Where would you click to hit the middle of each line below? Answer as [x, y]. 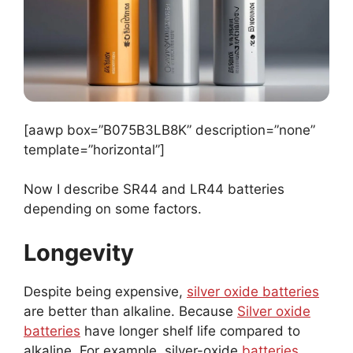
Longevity [79, 252]
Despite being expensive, [105, 291]
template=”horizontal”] [94, 149]
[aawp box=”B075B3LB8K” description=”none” [169, 130]
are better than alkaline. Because [130, 311]
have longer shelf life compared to [190, 331]
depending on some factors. [115, 209]
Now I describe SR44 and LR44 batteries [154, 190]
